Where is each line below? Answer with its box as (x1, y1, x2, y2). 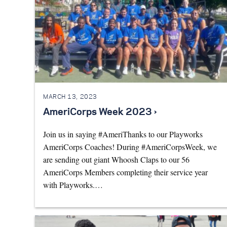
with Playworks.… (43, 179, 103, 191)
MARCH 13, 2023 (43, 94, 97, 100)
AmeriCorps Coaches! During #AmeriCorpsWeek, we (43, 141, 217, 153)
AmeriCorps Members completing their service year (43, 167, 208, 178)
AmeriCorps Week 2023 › (43, 108, 157, 118)
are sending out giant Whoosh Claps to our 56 (43, 154, 190, 165)
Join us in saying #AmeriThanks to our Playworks (43, 129, 203, 140)
